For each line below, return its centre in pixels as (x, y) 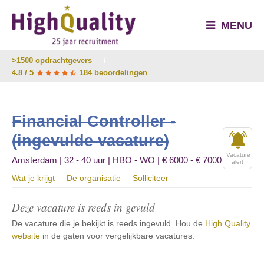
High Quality (228, 223)
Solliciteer (151, 178)
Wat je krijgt (33, 178)
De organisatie (94, 178)
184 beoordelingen (112, 73)
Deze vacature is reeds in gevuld (83, 207)
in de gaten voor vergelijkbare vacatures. (117, 236)
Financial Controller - (94, 121)
